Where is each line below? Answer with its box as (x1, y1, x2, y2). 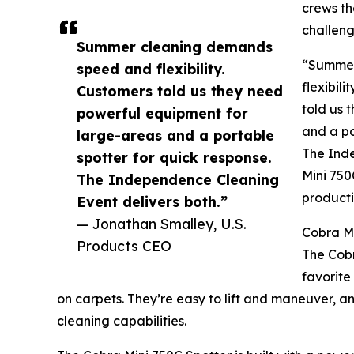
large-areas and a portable (77, 126, 274, 145)
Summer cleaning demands (77, 38, 273, 56)
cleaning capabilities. (57, 313, 186, 330)
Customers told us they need (77, 82, 283, 100)
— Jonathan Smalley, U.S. (77, 215, 247, 233)
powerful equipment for (77, 104, 248, 122)
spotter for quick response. (77, 149, 272, 167)
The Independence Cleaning (77, 171, 279, 189)
